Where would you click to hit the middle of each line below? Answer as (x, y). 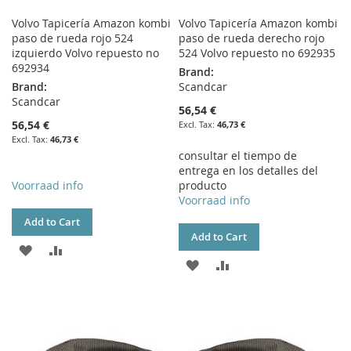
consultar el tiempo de (238, 156)
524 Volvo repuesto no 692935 (257, 53)
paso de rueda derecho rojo (252, 38)
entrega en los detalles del (249, 171)
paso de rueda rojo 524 (72, 38)
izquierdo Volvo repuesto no (85, 53)
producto (203, 186)
